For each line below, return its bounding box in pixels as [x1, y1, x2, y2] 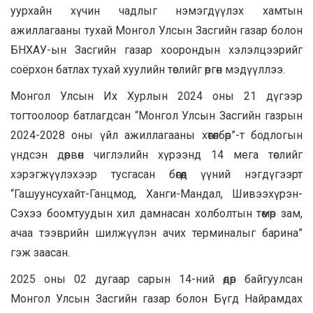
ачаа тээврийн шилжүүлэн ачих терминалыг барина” [10, 226, 303, 240]
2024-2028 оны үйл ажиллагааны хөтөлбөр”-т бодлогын [10, 128, 303, 142]
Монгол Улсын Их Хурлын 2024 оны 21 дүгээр [10, 89, 303, 103]
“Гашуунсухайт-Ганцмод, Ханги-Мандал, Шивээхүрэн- [10, 187, 303, 201]
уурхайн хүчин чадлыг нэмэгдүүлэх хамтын [10, 3, 303, 17]
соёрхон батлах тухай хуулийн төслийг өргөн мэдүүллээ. [10, 62, 285, 76]
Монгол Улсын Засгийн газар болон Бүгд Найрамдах [10, 291, 303, 305]
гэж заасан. [10, 245, 70, 259]
